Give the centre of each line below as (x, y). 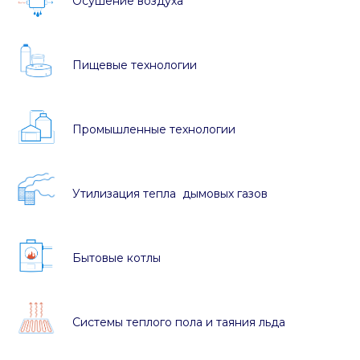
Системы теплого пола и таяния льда (179, 322)
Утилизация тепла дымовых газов (170, 193)
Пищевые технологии (135, 65)
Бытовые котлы (117, 258)
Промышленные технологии (154, 129)
